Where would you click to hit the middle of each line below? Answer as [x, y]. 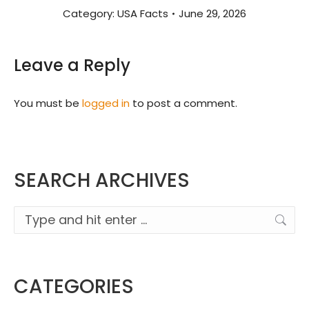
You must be [48, 103]
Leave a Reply [72, 65]
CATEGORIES [74, 286]
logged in [106, 103]
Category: [90, 13]
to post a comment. [183, 103]
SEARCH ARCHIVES [102, 180]
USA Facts [143, 13]
